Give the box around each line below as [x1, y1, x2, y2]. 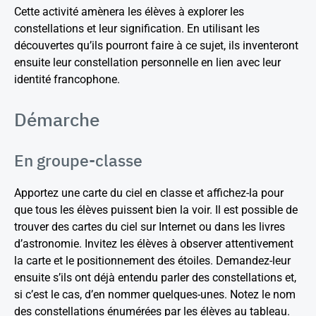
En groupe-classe [14, 150, 142, 171]
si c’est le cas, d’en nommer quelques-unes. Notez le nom [14, 288, 296, 301]
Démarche [14, 107, 99, 131]
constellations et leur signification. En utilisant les [14, 22, 260, 35]
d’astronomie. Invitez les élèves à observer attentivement [14, 237, 293, 250]
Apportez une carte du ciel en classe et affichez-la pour [14, 186, 284, 200]
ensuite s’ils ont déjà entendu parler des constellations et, [14, 271, 296, 284]
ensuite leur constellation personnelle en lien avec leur [14, 56, 281, 69]
